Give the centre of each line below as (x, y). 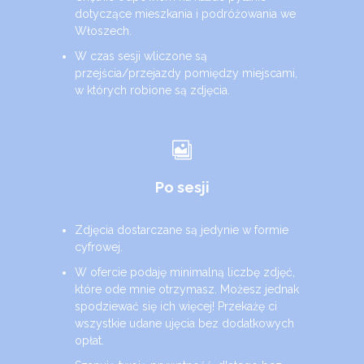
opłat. (90, 340)
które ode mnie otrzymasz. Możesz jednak (187, 289)
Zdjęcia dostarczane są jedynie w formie (182, 230)
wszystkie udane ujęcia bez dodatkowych (185, 323)
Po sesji (182, 187)
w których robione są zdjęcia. (153, 90)
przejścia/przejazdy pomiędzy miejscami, (186, 73)
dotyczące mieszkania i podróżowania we (186, 14)
